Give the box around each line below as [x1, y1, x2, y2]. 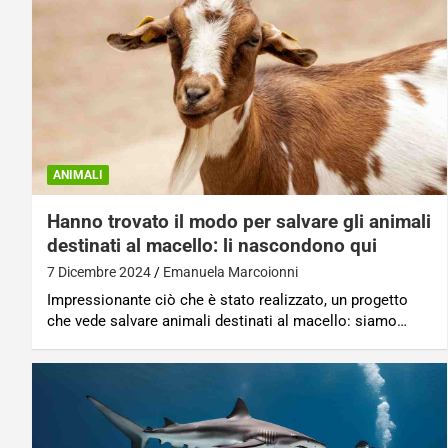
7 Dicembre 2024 [47, 264, 151, 281]
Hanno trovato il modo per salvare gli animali [47, 210, 431, 234]
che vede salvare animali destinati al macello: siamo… [47, 312, 407, 331]
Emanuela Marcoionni [163, 264, 298, 281]
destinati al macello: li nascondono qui [47, 234, 377, 258]
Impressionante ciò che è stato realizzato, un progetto [47, 291, 408, 310]
